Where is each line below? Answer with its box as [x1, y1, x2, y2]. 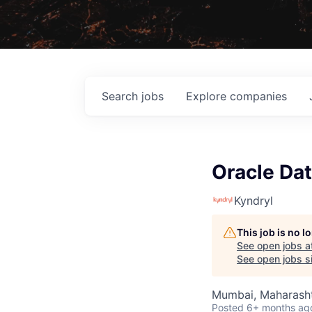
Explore [186, 88, 230, 103]
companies [230, 88, 287, 103]
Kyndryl [234, 193, 273, 208]
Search [102, 88, 141, 103]
